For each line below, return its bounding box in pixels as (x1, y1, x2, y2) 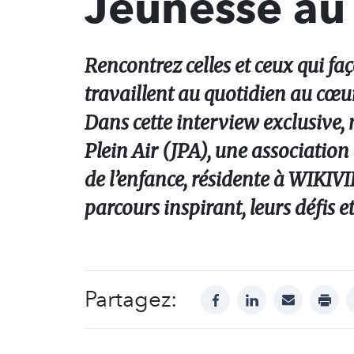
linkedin (251, 286, 297, 302)
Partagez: (85, 286, 177, 312)
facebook (215, 286, 270, 302)
